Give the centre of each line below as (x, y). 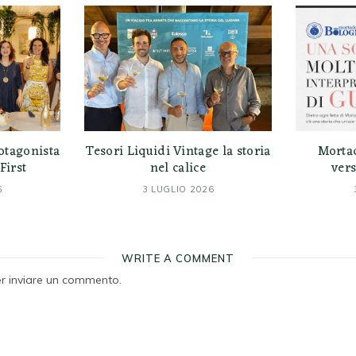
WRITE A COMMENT (178, 259)
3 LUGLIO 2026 (178, 190)
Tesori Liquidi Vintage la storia (178, 152)
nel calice (178, 169)
